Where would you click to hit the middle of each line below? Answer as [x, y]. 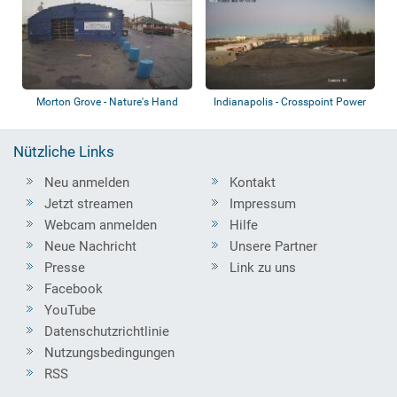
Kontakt [253, 182]
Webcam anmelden [101, 225]
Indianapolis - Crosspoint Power [290, 101]
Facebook [74, 288]
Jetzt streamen [89, 203]
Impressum [263, 203]
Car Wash [107, 117]
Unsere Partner [273, 246]
